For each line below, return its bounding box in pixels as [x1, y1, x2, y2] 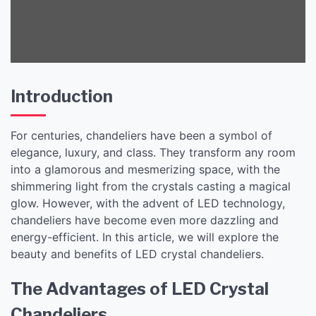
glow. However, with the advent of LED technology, [11, 195, 285, 210]
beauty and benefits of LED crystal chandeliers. [11, 246, 264, 261]
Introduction [11, 85, 113, 107]
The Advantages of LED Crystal [11, 278, 269, 299]
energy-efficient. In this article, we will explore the [11, 229, 279, 244]
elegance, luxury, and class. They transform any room [11, 145, 296, 159]
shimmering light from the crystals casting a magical [11, 178, 291, 193]
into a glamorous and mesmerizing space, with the [11, 162, 280, 176]
